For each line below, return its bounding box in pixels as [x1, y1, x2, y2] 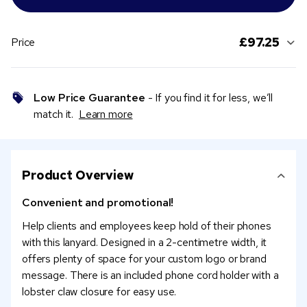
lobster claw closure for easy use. [22, 284, 177, 299]
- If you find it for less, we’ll [145, 90, 273, 106]
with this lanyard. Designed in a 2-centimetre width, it [22, 235, 267, 250]
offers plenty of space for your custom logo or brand [22, 251, 267, 267]
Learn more [78, 107, 133, 122]
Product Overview [22, 167, 134, 184]
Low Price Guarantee [34, 90, 145, 106]
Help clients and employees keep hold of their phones [22, 219, 271, 234]
